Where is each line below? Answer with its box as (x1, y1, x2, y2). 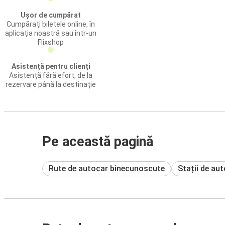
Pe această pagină (42, 134, 153, 150)
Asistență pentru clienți (11, 62, 90, 70)
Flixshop (38, 38, 64, 46)
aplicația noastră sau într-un (5, 29, 96, 37)
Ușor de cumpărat (21, 11, 81, 19)
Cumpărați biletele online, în (7, 20, 95, 28)
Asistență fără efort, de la (9, 71, 92, 79)
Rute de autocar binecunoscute (49, 163, 165, 173)
